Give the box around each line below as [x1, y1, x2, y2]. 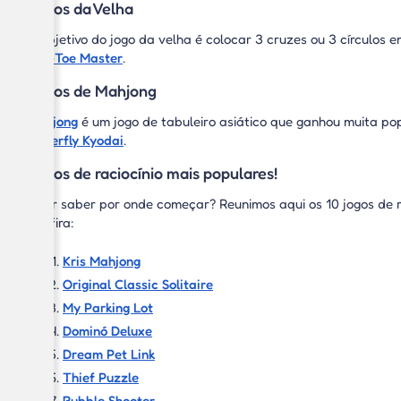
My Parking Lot [63, 299, 153, 316]
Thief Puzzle [63, 369, 139, 386]
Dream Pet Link [63, 346, 155, 363]
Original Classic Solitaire [63, 276, 213, 293]
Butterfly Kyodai [27, 131, 124, 149]
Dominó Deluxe [63, 322, 152, 339]
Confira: [27, 213, 74, 231]
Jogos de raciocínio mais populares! [27, 163, 277, 183]
